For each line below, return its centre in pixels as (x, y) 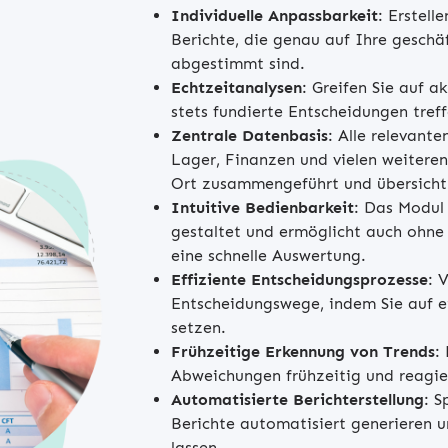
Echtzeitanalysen (236, 87)
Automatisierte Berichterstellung (297, 399)
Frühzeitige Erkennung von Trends (303, 351)
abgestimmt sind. (238, 63)
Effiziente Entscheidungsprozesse (299, 279)
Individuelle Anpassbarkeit (274, 15)
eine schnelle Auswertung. (268, 255)
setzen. (198, 327)
